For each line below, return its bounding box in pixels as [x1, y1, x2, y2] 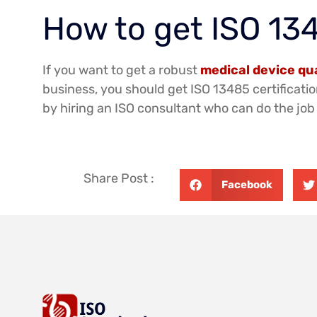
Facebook [221, 178, 272, 191]
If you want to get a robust [42, 62, 200, 79]
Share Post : [83, 170, 155, 186]
